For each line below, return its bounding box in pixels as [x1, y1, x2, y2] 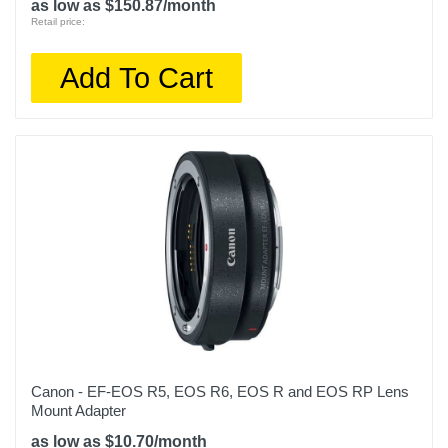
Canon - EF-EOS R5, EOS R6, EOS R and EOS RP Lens [31, 383, 409, 400]
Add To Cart [60, 61, 214, 94]
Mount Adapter [31, 402, 126, 419]
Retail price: [31, 16, 85, 27]
